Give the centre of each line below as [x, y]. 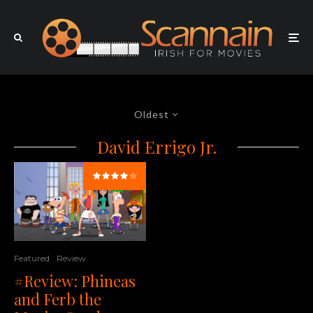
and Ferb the [58, 299]
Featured [32, 259]
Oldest [151, 115]
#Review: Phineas [75, 281]
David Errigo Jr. [156, 147]
